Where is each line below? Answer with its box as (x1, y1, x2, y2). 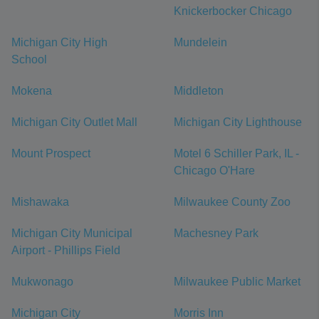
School (11, 53, 47, 66)
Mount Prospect (11, 147, 90, 159)
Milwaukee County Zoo (174, 196, 291, 208)
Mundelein (174, 36, 227, 48)
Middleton (174, 85, 224, 97)
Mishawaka (11, 196, 69, 208)
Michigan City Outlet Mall (11, 116, 137, 128)
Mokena (11, 85, 52, 97)
